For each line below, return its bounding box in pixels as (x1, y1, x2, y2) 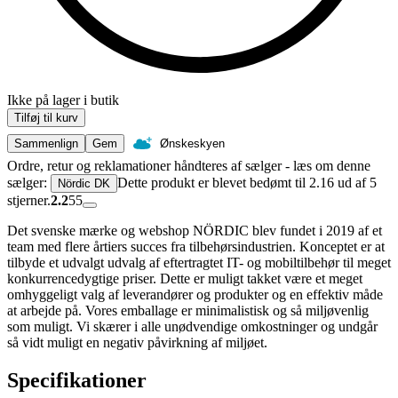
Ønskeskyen (160, 137, 225, 151)
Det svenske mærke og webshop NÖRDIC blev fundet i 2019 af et (7, 223, 382, 239)
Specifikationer (7, 369, 147, 393)
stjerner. (7, 193, 51, 209)
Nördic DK (58, 177, 110, 191)
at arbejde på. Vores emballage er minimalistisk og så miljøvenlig (7, 303, 369, 319)
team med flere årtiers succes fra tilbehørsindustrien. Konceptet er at (7, 239, 385, 255)
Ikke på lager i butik (7, 92, 119, 108)
